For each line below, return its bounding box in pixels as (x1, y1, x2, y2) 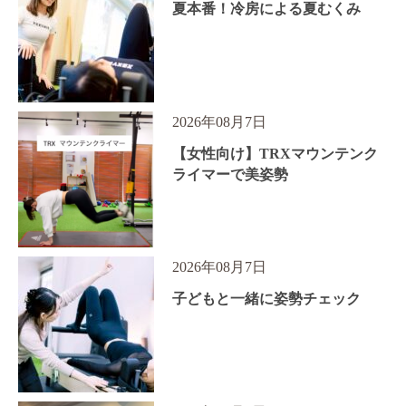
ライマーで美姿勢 (172, 166, 288, 182)
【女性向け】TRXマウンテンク (172, 145, 378, 161)
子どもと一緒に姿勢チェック (172, 290, 361, 306)
